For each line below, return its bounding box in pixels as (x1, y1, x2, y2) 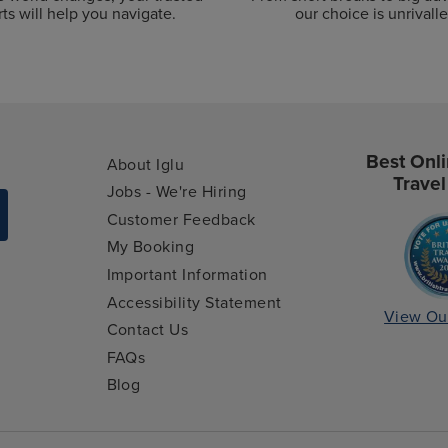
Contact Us (106, 320, 189, 341)
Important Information (106, 265, 268, 286)
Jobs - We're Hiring (106, 182, 247, 203)
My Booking (106, 237, 195, 258)
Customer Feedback (106, 209, 256, 230)
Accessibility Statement (106, 292, 282, 313)
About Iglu (106, 154, 185, 175)
